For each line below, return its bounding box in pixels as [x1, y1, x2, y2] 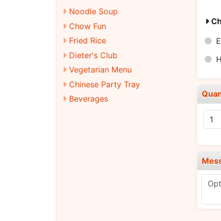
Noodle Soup [69, 6, 118, 16]
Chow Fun [69, 21, 106, 31]
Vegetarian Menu [69, 65, 132, 74]
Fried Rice [69, 36, 106, 45]
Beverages [69, 94, 108, 104]
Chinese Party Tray [69, 79, 140, 89]
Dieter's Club [69, 50, 117, 60]
